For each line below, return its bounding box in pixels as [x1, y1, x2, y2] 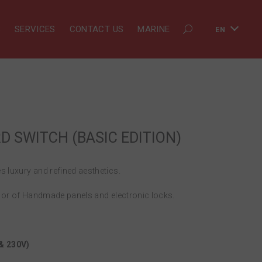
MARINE [137, 24, 170, 35]
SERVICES [14, 24, 56, 35]
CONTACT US [69, 24, 124, 35]
